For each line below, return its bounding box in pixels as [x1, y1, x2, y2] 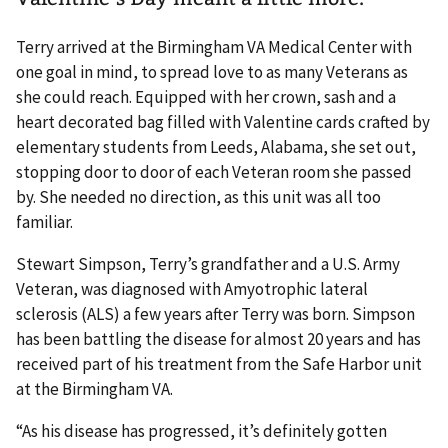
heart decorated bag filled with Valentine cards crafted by [16, 110, 430, 133]
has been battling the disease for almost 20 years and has [16, 327, 421, 350]
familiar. [16, 210, 76, 233]
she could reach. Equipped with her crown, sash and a [16, 85, 396, 108]
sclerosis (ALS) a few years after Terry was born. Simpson [16, 302, 415, 325]
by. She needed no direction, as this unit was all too [16, 185, 381, 208]
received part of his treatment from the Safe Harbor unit [16, 352, 422, 375]
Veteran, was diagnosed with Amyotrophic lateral [16, 277, 368, 300]
